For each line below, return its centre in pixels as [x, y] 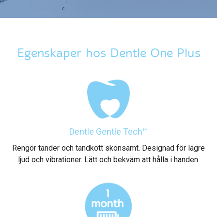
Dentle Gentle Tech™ [108, 131]
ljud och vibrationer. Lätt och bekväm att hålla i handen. [108, 159]
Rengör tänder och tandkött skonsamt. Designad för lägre [108, 148]
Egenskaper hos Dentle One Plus [108, 53]
